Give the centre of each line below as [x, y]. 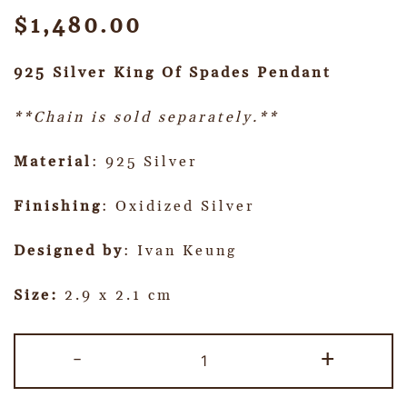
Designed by [69, 250]
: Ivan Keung [180, 250]
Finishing [58, 206]
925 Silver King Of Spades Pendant [173, 72]
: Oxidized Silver [179, 206]
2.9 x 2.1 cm [119, 295]
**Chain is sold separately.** [146, 117]
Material [53, 161]
